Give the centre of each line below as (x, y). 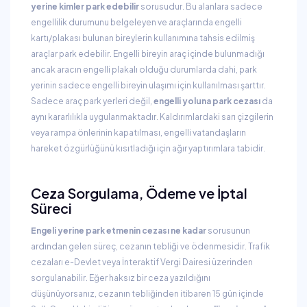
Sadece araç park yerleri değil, (92, 101)
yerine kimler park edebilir (85, 7)
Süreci (51, 208)
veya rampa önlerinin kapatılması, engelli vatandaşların (138, 133)
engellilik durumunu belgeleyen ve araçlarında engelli (136, 22)
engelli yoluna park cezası (207, 101)
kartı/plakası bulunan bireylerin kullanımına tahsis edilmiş (143, 38)
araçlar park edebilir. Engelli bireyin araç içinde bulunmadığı (148, 54)
